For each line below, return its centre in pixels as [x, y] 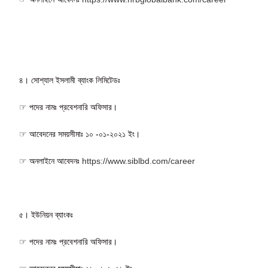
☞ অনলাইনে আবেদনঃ [51, 161]
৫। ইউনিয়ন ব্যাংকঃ [46, 214]
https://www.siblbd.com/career [139, 161]
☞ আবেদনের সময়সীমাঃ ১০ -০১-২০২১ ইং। [80, 134]
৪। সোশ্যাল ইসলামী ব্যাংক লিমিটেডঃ [70, 80]
